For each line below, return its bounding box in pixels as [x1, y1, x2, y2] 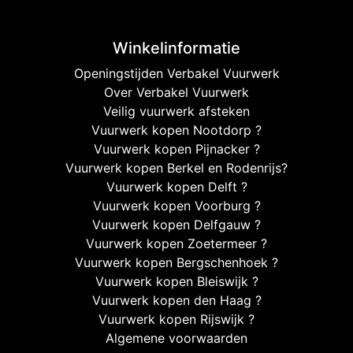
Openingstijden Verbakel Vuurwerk [73, 65, 280, 82]
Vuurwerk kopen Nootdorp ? [91, 122, 262, 139]
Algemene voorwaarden [106, 330, 247, 347]
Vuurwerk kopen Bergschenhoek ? [75, 255, 278, 271]
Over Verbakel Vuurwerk [104, 84, 249, 101]
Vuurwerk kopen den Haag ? [91, 292, 262, 309]
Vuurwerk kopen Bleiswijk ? [95, 273, 258, 290]
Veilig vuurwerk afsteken [103, 103, 250, 120]
